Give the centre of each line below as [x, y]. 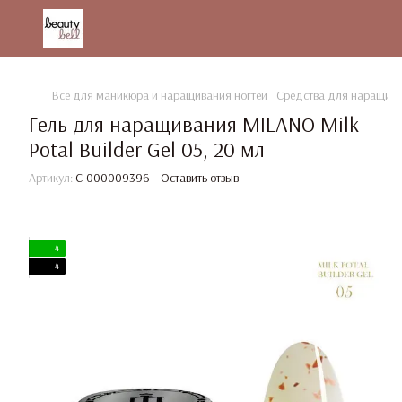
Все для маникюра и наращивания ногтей [160, 95]
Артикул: [51, 178]
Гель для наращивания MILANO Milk [194, 124]
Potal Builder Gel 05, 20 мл [147, 149]
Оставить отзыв [200, 178]
